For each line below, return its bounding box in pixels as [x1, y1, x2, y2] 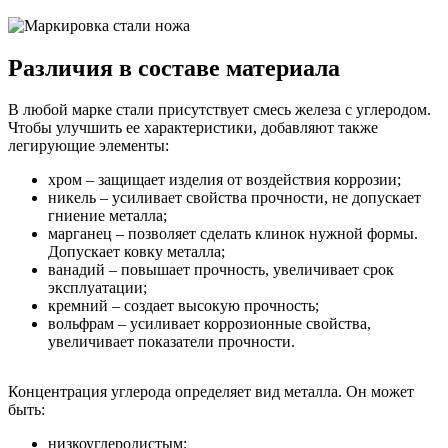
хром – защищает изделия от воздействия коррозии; [48, 171, 401, 189]
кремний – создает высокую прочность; [48, 297, 319, 315]
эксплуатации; [48, 279, 147, 297]
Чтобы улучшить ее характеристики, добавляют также [8, 119, 378, 137]
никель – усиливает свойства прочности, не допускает [48, 189, 421, 207]
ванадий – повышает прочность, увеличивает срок [48, 261, 394, 279]
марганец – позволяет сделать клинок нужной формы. [48, 225, 418, 243]
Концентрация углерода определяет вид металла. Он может [8, 383, 414, 401]
